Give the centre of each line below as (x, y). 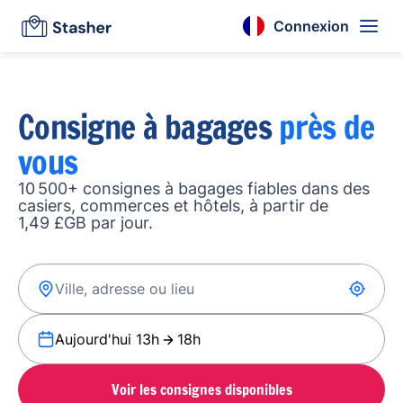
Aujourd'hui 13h (107, 339)
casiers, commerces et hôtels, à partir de (173, 206)
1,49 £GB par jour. (85, 223)
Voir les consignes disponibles (201, 389)
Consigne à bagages (149, 127)
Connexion (311, 26)
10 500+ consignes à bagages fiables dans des (194, 188)
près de (327, 127)
